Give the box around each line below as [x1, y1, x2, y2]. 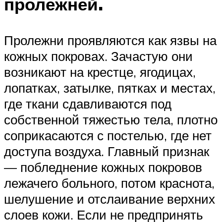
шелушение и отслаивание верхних [4, 191, 215, 207]
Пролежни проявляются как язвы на [4, 32, 217, 49]
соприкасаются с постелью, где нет [4, 127, 212, 144]
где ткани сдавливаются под [4, 96, 171, 112]
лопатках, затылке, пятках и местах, [4, 80, 216, 96]
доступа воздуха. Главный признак [4, 143, 209, 160]
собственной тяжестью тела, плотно [4, 111, 218, 128]
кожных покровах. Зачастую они [4, 48, 193, 64]
